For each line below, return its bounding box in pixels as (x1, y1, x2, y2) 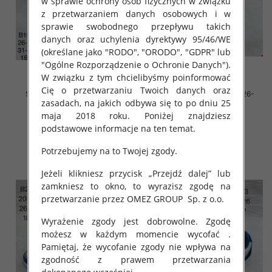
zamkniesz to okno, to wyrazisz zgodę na (41, 180, 231, 192)
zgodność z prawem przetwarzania (41, 253, 231, 265)
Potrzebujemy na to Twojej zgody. (41, 144, 177, 157)
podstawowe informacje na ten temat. (41, 122, 195, 134)
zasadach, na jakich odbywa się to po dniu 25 (41, 97, 231, 109)
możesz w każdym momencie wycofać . (41, 228, 231, 240)
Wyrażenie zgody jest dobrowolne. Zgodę (41, 215, 231, 227)
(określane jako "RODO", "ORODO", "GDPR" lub (41, 46, 231, 58)
